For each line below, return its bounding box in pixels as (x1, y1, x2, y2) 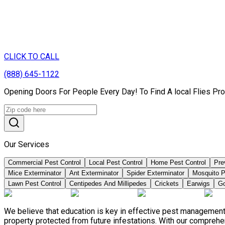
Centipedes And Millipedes (69, 179, 147, 187)
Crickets (155, 179, 179, 187)
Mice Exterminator (8, 169, 61, 177)
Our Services (4, 139, 49, 149)
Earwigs (187, 179, 210, 187)
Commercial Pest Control (8, 158, 81, 166)
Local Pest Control (89, 158, 143, 166)
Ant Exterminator (69, 169, 119, 177)
